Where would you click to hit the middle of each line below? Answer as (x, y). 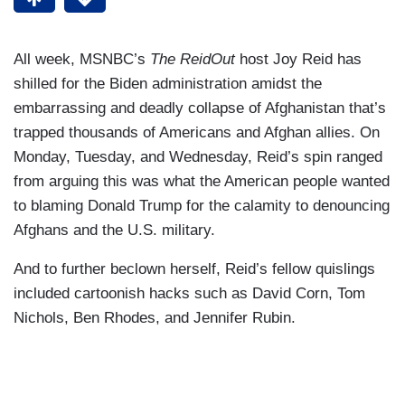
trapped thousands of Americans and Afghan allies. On (197, 133)
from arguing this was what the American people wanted (202, 182)
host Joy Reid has (298, 60)
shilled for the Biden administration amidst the (168, 84)
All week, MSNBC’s (82, 60)
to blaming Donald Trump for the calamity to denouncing (202, 206)
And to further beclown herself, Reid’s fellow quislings (194, 269)
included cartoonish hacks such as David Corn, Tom (189, 294)
